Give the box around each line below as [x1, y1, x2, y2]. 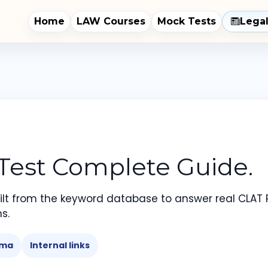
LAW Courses [77, 15, 145, 27]
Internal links [30, 239, 90, 251]
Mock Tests [157, 15, 216, 27]
